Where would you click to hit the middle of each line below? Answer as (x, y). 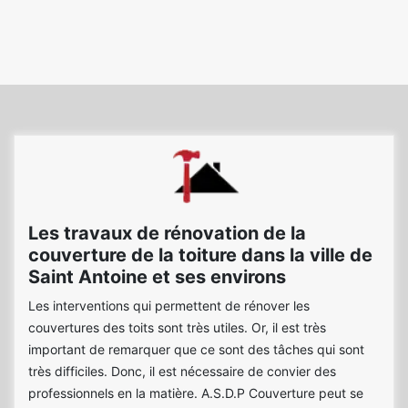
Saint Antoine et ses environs (157, 277)
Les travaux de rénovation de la (167, 233)
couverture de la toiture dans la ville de (200, 255)
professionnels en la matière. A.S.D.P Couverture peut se (196, 393)
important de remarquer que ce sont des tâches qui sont (196, 349)
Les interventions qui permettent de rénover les (169, 306)
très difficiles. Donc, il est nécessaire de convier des (182, 371)
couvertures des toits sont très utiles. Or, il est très (177, 327)
